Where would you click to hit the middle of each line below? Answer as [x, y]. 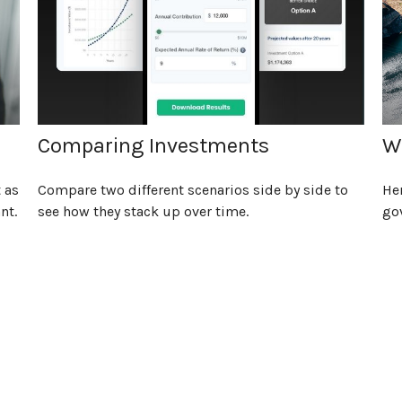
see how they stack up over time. [144, 212]
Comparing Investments [154, 146]
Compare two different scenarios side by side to [193, 190]
